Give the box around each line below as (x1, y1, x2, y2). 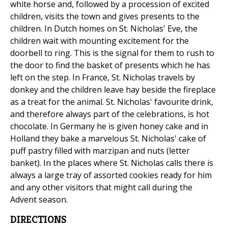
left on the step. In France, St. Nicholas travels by (10, 72, 195, 83)
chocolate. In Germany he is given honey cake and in (10, 121, 208, 132)
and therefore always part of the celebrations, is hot (10, 108, 209, 120)
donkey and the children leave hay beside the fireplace (10, 84, 216, 96)
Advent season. (10, 194, 68, 206)
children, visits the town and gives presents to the (10, 11, 199, 22)
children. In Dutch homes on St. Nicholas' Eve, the (10, 23, 197, 35)
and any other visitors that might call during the (10, 182, 192, 193)
